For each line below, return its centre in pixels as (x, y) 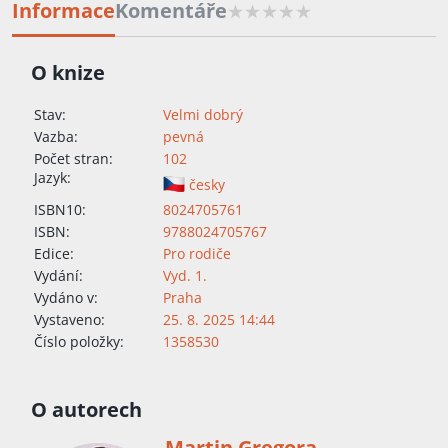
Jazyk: (54, 178)
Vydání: (58, 276)
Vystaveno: (69, 320)
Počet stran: (73, 159)
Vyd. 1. (185, 276)
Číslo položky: (79, 342)
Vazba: (56, 137)
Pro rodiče (197, 254)
